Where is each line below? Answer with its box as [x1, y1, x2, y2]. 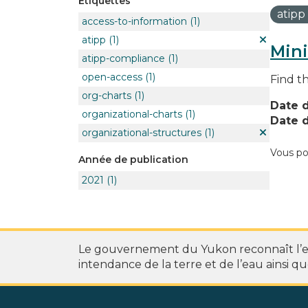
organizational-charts [82, 107, 182, 120]
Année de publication [78, 153, 188, 166]
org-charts [82, 89, 131, 102]
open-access [82, 70, 142, 83]
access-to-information [82, 14, 187, 27]
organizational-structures [82, 126, 201, 139]
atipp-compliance [82, 52, 165, 65]
